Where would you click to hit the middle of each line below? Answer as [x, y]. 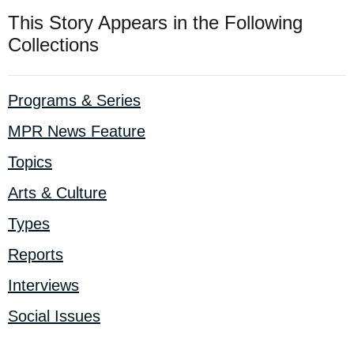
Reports [36, 254]
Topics [30, 162]
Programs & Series [74, 100]
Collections [53, 45]
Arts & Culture [57, 193]
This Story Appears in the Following [155, 23]
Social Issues [54, 316]
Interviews [43, 285]
